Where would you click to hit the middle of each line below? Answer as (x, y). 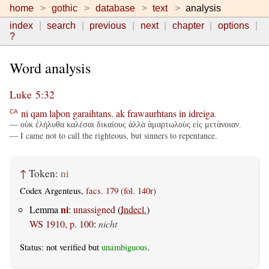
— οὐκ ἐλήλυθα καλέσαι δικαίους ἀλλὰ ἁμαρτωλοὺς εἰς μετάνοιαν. (125, 124)
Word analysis (50, 68)
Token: (45, 174)
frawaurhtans (152, 113)
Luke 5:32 (32, 95)
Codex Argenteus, (53, 191)
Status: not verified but (61, 247)
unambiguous (125, 247)
